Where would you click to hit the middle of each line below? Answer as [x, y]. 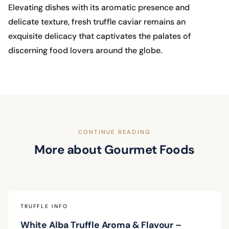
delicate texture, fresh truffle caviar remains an [97, 22]
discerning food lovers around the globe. [85, 51]
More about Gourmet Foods [114, 150]
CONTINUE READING [114, 132]
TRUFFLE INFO [44, 207]
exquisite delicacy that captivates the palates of [100, 36]
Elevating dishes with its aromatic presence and [99, 8]
